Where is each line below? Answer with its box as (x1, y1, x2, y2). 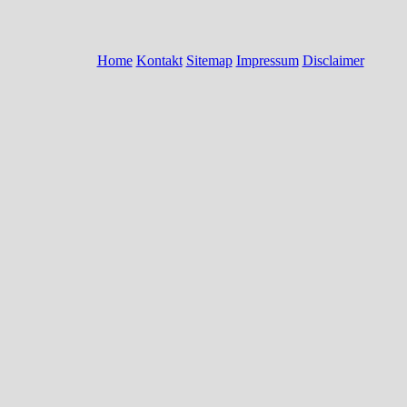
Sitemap (185, 53, 233, 68)
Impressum (235, 53, 299, 68)
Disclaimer (302, 53, 364, 68)
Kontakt (135, 53, 183, 68)
